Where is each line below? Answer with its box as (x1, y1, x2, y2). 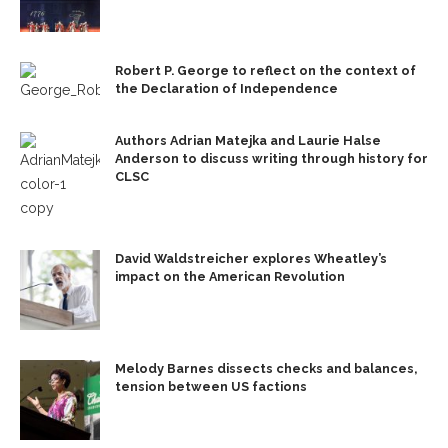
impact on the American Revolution (115, 269, 345, 285)
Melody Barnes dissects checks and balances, (115, 361, 417, 377)
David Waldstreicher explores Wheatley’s (115, 251, 387, 267)
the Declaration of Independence (115, 81, 338, 97)
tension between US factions (115, 379, 307, 395)
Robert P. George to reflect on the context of (115, 63, 416, 79)
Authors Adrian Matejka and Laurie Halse (115, 133, 381, 149)
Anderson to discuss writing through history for (115, 151, 428, 167)
